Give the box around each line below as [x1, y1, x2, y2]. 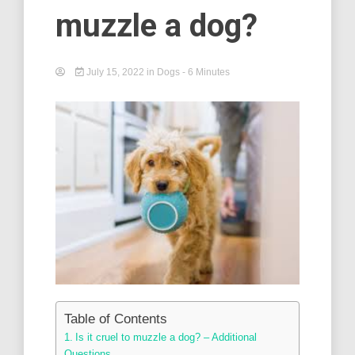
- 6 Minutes [182, 67, 230, 78]
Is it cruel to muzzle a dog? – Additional [74, 330, 257, 343]
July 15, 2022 [84, 67, 147, 78]
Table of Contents [64, 311, 167, 326]
